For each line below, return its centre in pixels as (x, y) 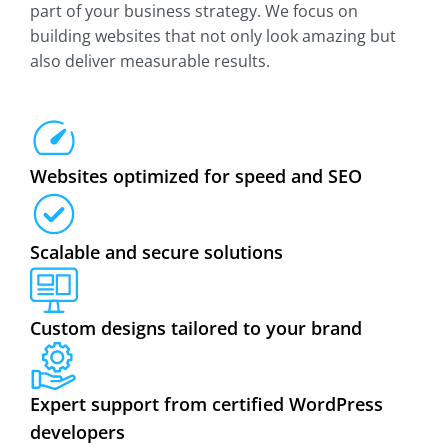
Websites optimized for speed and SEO (196, 176)
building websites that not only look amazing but (213, 36)
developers (77, 432)
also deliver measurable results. (150, 61)
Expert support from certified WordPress (206, 404)
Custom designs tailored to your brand (196, 328)
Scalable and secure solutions (156, 252)
